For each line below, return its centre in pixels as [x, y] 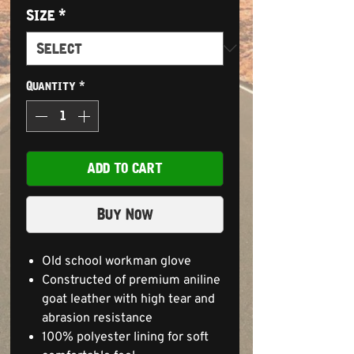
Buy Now [125, 214]
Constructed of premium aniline [131, 280]
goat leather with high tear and [128, 299]
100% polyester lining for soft [125, 337]
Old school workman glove [117, 261]
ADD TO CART [125, 168]
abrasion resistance [97, 318]
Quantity [51, 85]
